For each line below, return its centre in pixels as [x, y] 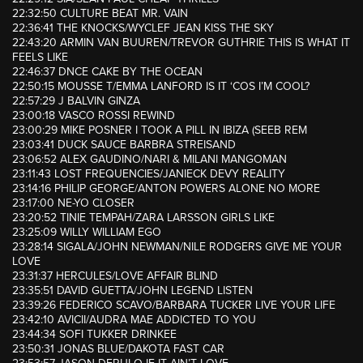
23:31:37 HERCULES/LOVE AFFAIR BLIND [115, 276]
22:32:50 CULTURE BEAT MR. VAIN [100, 14]
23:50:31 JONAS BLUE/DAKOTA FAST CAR [118, 349]
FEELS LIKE [40, 58]
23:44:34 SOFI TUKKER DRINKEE [94, 335]
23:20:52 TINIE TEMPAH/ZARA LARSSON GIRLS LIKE [143, 218]
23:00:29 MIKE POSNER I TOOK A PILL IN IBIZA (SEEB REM [160, 130]
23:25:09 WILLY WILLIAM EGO [87, 233]
